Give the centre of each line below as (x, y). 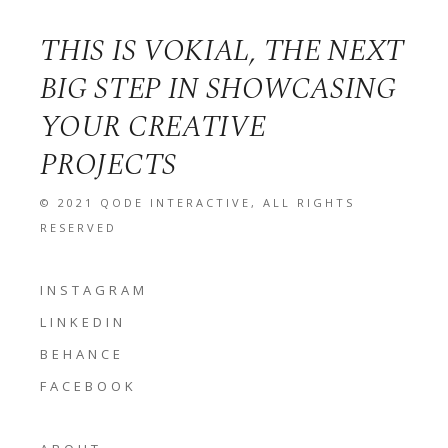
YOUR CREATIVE (153, 126)
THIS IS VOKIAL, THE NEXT (222, 50)
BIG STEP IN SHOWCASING (218, 88)
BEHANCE (82, 353)
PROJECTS (108, 164)
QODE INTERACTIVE (176, 202)
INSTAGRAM (94, 289)
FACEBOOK (89, 385)
